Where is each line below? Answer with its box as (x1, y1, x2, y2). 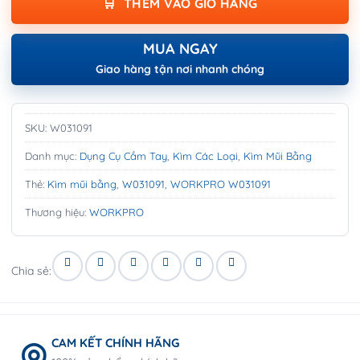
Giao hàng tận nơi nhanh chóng (96, 62, 264, 77)
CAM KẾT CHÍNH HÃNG (51, 334, 179, 350)
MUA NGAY (142, 39, 218, 59)
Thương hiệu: (25, 206, 89, 219)
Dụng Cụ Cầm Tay (80, 149, 167, 163)
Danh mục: (25, 149, 80, 163)
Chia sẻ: (11, 263, 51, 278)
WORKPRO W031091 (170, 178, 271, 191)
